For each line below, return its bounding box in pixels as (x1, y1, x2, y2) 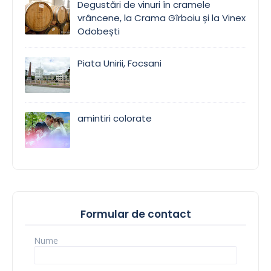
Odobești (77, 24, 120, 38)
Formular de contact (80, 206, 191, 221)
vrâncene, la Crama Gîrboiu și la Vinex (77, 11, 246, 24)
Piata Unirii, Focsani (77, 56, 162, 70)
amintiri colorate (77, 111, 152, 125)
